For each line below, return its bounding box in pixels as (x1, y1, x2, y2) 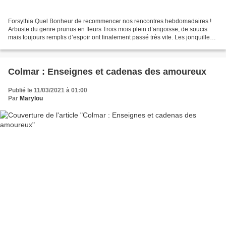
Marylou (20, 95, 43, 102)
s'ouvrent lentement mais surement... (8, 42, 108, 49)
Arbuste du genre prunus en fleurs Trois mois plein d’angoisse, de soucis (8, 26, 207, 33)
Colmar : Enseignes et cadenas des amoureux (8, 67, 206, 77)
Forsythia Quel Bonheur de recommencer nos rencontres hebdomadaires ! (8, 18, 211, 25)
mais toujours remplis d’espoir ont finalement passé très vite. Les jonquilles (8, 34, 213, 41)
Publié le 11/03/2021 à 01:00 (8, 87, 87, 94)
